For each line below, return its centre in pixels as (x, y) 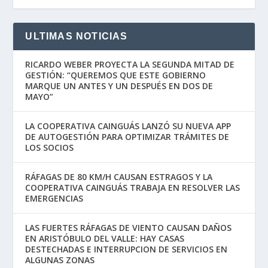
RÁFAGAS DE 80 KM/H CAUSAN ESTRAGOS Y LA (119, 177)
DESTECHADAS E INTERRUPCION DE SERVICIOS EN (127, 249)
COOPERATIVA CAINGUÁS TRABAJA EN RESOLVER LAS (133, 188)
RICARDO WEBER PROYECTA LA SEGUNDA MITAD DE (130, 65)
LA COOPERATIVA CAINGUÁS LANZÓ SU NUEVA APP (128, 126)
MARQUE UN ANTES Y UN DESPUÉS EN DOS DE (119, 86)
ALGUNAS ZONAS (63, 260)
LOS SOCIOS (50, 148)
